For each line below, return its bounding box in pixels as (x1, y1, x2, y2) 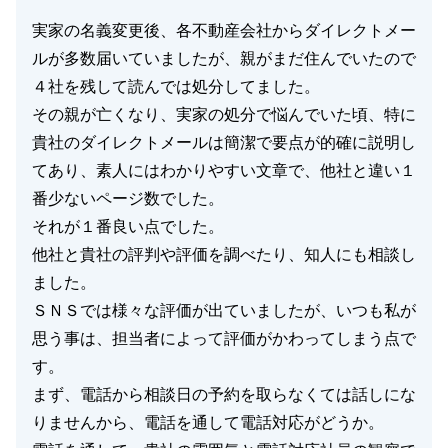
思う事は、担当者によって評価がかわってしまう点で (32, 330, 416, 347)
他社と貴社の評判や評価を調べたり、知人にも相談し (32, 246, 416, 263)
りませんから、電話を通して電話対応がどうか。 (32, 414, 384, 431)
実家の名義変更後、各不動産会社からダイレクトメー (32, 22, 416, 39)
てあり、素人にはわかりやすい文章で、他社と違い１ (32, 162, 416, 179)
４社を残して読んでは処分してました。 (32, 78, 320, 95)
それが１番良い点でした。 (32, 218, 224, 235)
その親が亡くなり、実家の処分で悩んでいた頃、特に (32, 106, 416, 123)
